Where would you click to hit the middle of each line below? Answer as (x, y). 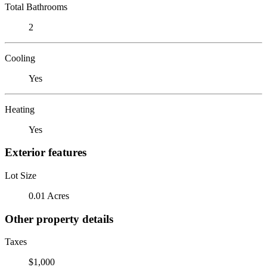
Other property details (59, 219)
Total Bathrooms (36, 7)
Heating (20, 109)
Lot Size (21, 175)
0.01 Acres (49, 195)
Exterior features (46, 153)
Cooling (20, 58)
